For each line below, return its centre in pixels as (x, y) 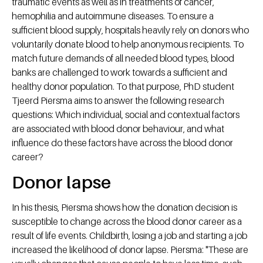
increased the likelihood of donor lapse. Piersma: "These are (130, 250)
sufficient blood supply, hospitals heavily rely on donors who (130, 30)
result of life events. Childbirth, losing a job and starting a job (129, 236)
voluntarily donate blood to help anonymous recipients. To (128, 44)
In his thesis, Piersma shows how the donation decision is (124, 208)
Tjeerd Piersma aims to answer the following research (118, 101)
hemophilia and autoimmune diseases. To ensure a (113, 16)
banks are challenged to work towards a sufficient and (119, 73)
